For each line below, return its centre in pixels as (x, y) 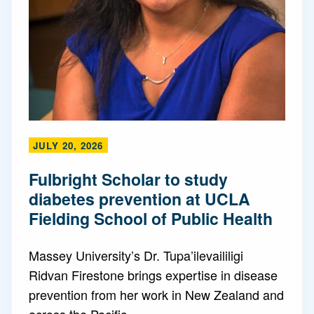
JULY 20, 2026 (68, 145)
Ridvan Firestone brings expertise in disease (153, 275)
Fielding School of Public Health (151, 218)
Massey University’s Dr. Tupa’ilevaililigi (136, 255)
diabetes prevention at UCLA (139, 199)
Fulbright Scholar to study (128, 179)
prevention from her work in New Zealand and (156, 294)
